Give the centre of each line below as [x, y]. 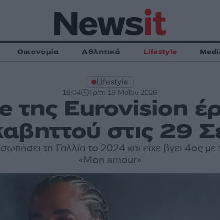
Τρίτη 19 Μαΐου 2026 [123, 93]
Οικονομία [38, 52]
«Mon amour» [110, 160]
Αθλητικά [101, 52]
